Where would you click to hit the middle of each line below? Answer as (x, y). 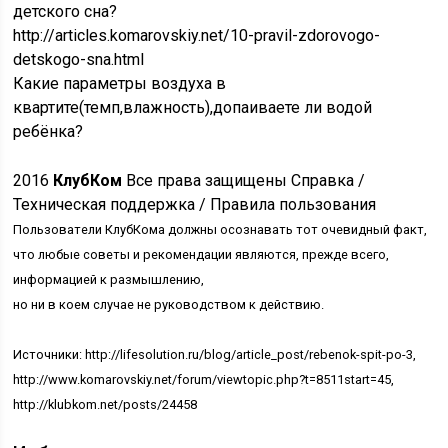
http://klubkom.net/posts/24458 (105, 404)
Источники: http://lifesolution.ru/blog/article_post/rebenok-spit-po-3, (215, 354)
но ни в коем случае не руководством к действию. (169, 304)
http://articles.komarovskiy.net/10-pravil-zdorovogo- (197, 35)
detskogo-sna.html (79, 59)
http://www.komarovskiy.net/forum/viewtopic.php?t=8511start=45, (204, 379)
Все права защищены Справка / (244, 180)
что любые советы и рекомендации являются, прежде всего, (201, 254)
